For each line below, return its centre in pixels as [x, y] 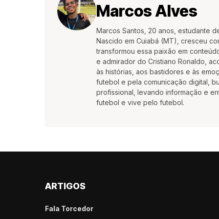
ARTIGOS [65, 186]
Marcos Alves [147, 11]
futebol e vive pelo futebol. [140, 102]
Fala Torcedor [69, 208]
